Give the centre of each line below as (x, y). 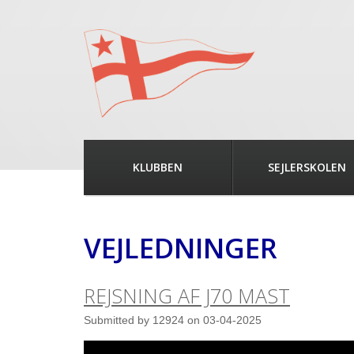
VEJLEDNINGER (181, 248)
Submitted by (118, 320)
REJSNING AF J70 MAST (187, 296)
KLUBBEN (158, 167)
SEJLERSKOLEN (307, 167)
